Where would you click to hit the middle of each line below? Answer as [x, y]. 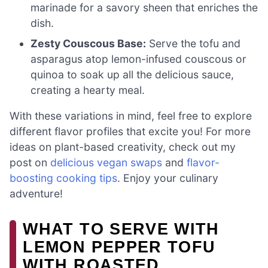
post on [30, 163]
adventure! [36, 194]
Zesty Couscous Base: [89, 43]
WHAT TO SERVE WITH [121, 229]
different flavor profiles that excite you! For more [130, 132]
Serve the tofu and [194, 43]
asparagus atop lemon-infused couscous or [139, 59]
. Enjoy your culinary [168, 178]
